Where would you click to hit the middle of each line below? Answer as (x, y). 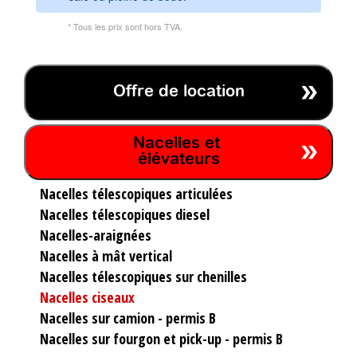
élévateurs (178, 159)
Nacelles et (178, 143)
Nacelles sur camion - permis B (128, 318)
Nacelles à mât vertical (106, 255)
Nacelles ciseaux (87, 297)
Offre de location (178, 92)
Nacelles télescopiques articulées (136, 193)
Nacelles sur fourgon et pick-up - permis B (161, 338)
